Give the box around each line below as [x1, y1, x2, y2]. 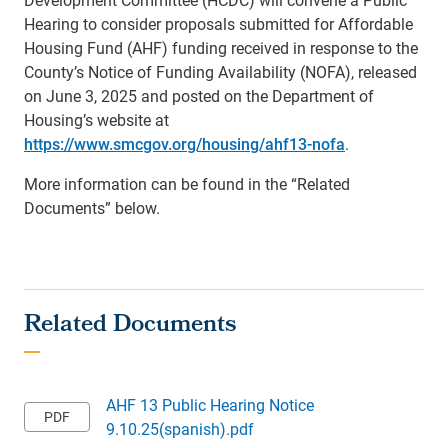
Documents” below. [24, 197, 160, 218]
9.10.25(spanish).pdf [106, 418, 254, 439]
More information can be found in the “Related [24, 173, 350, 194]
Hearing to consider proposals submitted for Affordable [24, 13, 413, 34]
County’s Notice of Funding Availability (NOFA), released [24, 61, 417, 82]
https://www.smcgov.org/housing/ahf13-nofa [24, 133, 345, 154]
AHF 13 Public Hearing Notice [106, 394, 314, 415]
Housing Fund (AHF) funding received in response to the [24, 37, 418, 58]
